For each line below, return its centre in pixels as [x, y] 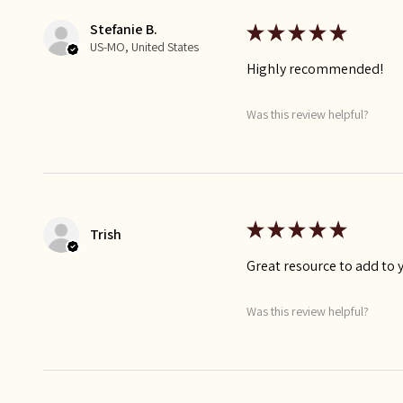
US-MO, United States [144, 46]
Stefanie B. [124, 29]
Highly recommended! [315, 68]
